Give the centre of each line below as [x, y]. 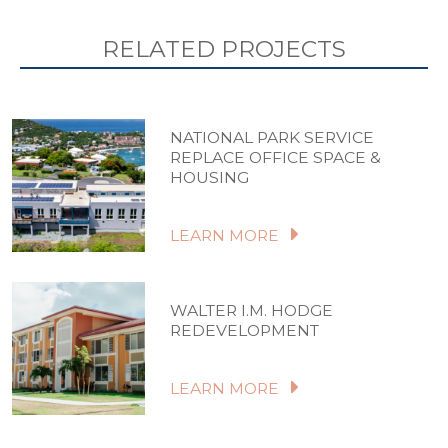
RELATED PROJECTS [224, 48]
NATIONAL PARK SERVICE [272, 137]
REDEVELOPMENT [245, 330]
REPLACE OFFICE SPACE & [276, 157]
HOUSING [210, 177]
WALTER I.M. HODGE [252, 310]
